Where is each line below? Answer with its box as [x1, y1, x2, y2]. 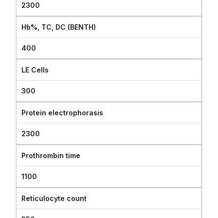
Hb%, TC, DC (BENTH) [21, 23, 96, 31]
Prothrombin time [21, 151, 81, 160]
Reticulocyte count [21, 194, 87, 202]
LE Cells [21, 66, 49, 74]
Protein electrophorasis [21, 109, 104, 117]
